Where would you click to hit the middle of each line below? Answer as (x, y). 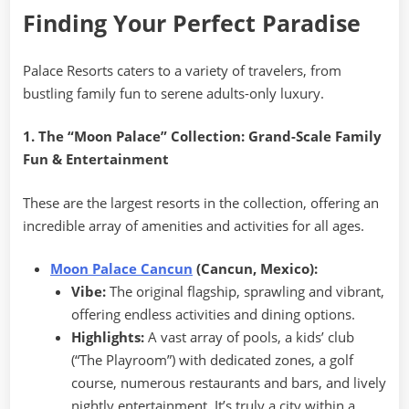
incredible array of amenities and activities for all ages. (194, 225)
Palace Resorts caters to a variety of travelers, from (182, 70)
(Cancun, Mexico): (255, 269)
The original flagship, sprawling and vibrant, (245, 292)
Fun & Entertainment (96, 159)
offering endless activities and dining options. (213, 315)
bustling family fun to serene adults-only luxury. (173, 93)
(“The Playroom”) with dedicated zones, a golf (212, 360)
